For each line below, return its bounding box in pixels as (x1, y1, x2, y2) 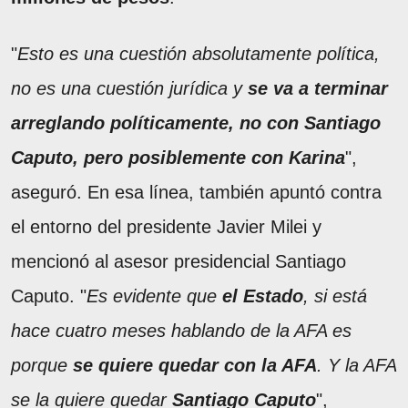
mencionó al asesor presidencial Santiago (11, 250, 346, 271)
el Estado (222, 285, 303, 306)
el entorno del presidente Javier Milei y (11, 216, 321, 237)
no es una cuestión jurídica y (11, 77, 248, 98)
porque (11, 354, 73, 375)
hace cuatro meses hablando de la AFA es (11, 320, 352, 341)
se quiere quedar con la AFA (73, 354, 317, 375)
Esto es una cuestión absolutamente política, (17, 43, 380, 64)
